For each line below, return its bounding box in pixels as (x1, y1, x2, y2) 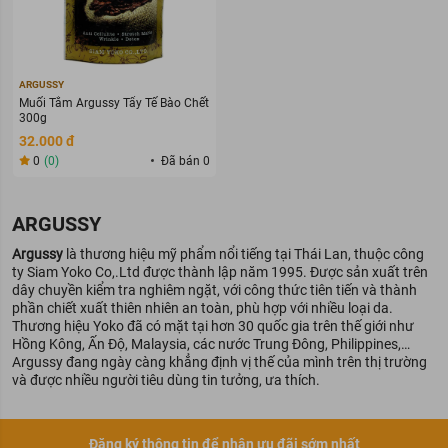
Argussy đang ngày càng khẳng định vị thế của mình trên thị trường (12, 354, 427, 370)
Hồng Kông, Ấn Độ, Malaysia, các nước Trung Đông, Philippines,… (12, 336, 410, 352)
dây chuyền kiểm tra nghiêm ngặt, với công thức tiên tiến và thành (12, 282, 417, 298)
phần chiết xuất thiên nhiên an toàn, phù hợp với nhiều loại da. (12, 300, 393, 316)
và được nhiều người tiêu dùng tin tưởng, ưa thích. (12, 372, 320, 388)
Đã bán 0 (161, 154, 210, 168)
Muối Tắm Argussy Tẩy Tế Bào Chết (19, 96, 209, 110)
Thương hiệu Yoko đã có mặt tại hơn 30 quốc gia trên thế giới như (12, 318, 414, 334)
